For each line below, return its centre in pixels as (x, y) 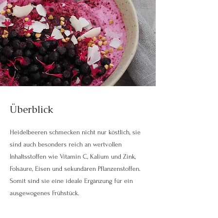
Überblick (31, 109)
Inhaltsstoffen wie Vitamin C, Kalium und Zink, (73, 156)
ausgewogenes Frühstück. (45, 193)
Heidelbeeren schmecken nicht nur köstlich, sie (75, 132)
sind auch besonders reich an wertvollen (66, 144)
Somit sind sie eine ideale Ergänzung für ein (71, 181)
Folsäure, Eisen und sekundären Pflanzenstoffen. (75, 169)
